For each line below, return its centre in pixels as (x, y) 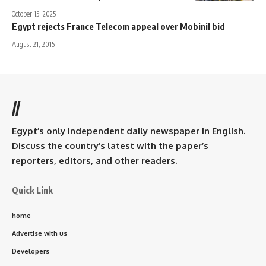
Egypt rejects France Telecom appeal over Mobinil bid (118, 26)
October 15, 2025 (34, 14)
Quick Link (32, 190)
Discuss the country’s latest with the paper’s (110, 146)
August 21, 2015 (33, 45)
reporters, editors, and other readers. (94, 161)
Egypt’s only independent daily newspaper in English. (129, 131)
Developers (31, 251)
